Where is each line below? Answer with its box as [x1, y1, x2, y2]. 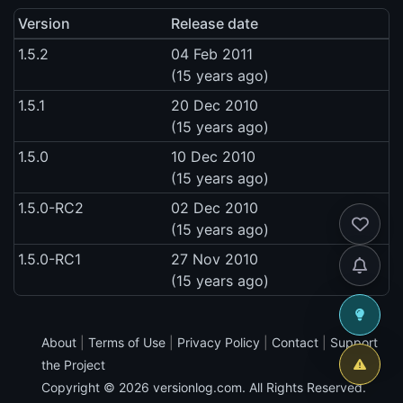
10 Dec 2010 [171, 148, 255, 166]
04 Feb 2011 [171, 45, 253, 64]
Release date [171, 14, 258, 33]
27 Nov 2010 [171, 250, 258, 269]
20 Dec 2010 [171, 96, 258, 115]
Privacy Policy [177, 334, 260, 350]
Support [330, 334, 378, 350]
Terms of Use [88, 334, 166, 350]
